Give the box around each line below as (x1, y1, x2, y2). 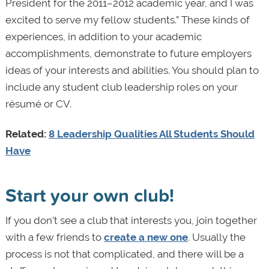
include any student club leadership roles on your (5, 81, 238, 94)
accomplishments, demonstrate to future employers (5, 47, 252, 60)
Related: (5, 128, 49, 141)
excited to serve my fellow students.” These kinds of (5, 14, 250, 26)
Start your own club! (5, 181, 174, 209)
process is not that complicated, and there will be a (5, 248, 244, 261)
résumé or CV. (5, 98, 71, 110)
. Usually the (187, 231, 246, 244)
